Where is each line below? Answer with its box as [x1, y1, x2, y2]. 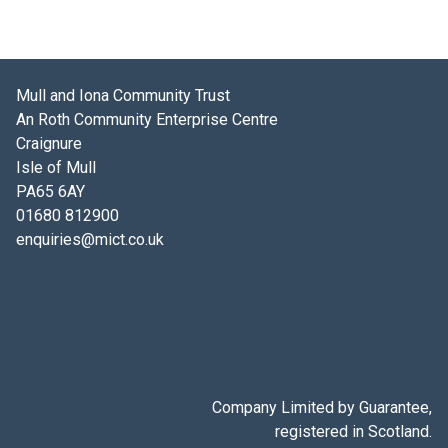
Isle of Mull [15, 158, 96, 177]
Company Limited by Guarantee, [212, 398, 433, 417]
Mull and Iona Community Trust [15, 86, 230, 105]
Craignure [15, 134, 82, 153]
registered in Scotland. [275, 422, 433, 441]
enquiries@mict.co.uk [15, 230, 164, 249]
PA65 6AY [15, 182, 85, 201]
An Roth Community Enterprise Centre [15, 110, 278, 129]
